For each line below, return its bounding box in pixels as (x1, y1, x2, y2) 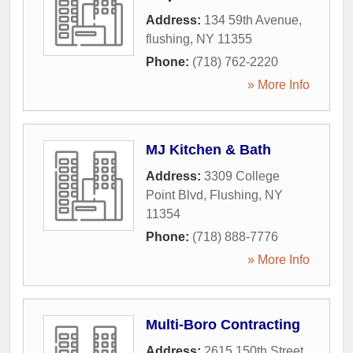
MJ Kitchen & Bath (146, 142, 271, 158)
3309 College (204, 169, 280, 183)
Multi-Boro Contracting (146, 317, 300, 333)
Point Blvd (146, 188, 203, 202)
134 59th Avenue (204, 13, 299, 27)
